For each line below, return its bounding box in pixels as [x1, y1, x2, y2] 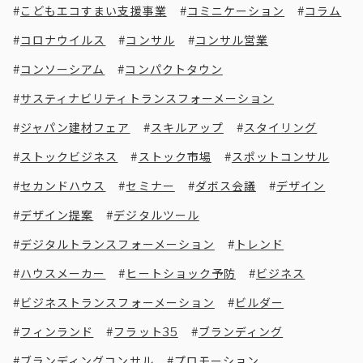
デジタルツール [113, 208, 199, 222]
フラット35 [113, 325, 178, 339]
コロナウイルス [20, 33, 106, 47]
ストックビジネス [20, 150, 118, 164]
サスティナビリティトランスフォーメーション [20, 92, 275, 105]
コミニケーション [186, 4, 285, 18]
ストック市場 [138, 150, 211, 164]
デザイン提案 [20, 208, 94, 222]
